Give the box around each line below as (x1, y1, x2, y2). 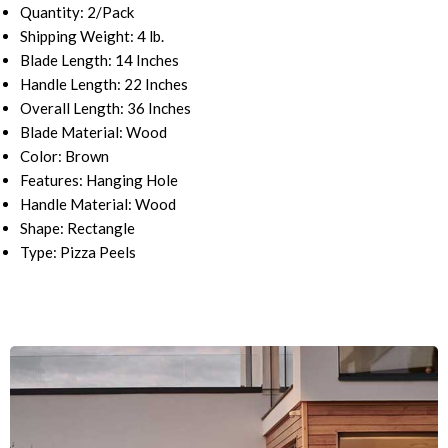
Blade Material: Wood (20, 123, 167, 142)
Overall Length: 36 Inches (20, 99, 191, 118)
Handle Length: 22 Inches (20, 75, 188, 94)
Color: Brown (20, 147, 109, 166)
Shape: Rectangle (20, 219, 135, 238)
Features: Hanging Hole (20, 171, 178, 190)
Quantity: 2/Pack (20, 3, 134, 22)
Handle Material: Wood (20, 195, 176, 214)
